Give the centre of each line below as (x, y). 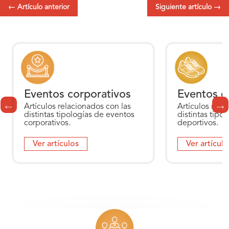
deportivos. (198, 123)
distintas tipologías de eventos (79, 115)
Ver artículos (56, 144)
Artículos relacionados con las (78, 107)
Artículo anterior (43, 7)
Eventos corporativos (78, 94)
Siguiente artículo (184, 7)
